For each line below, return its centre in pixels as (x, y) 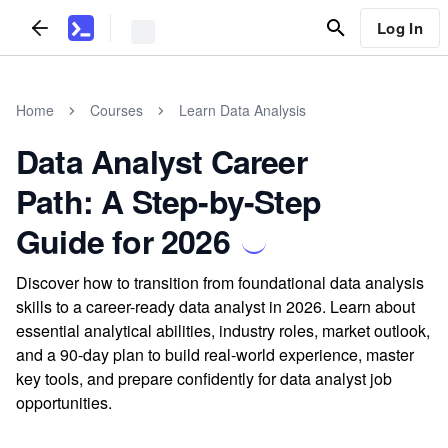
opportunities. (64, 402)
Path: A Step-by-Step (168, 201)
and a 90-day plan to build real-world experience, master (215, 354)
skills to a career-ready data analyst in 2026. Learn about (215, 306)
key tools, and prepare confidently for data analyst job (204, 378)
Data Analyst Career (161, 161)
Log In (399, 27)
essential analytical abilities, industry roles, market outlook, (223, 330)
